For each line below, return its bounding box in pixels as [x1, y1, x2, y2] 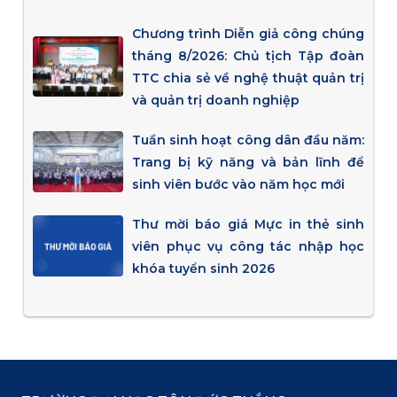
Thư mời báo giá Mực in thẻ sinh [132, 216, 365, 233]
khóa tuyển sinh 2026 [132, 261, 276, 277]
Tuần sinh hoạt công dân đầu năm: [132, 132, 365, 149]
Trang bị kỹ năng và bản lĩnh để [132, 154, 365, 171]
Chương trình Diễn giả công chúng [132, 26, 365, 43]
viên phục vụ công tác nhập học [132, 238, 365, 255]
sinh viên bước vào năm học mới [132, 176, 346, 193]
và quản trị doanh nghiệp [132, 92, 300, 109]
